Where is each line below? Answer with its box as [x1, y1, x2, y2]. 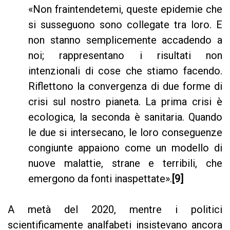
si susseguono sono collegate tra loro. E [28, 18, 222, 31]
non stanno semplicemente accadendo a [28, 34, 222, 47]
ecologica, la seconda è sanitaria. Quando [28, 111, 222, 124]
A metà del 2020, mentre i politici [8, 203, 222, 216]
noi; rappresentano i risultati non [28, 49, 222, 62]
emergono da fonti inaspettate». [28, 172, 172, 185]
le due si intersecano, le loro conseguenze [28, 126, 222, 139]
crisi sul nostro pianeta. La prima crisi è [28, 95, 222, 108]
